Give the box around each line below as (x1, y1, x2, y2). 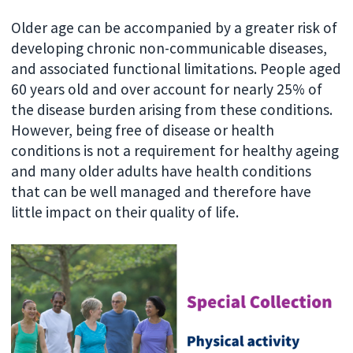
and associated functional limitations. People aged (11, 58, 342, 78)
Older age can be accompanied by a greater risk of (11, 17, 338, 37)
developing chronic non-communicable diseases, (11, 38, 328, 58)
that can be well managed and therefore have (11, 181, 312, 201)
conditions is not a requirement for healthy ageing (11, 140, 340, 160)
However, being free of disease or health (11, 120, 275, 139)
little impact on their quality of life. (11, 202, 240, 221)
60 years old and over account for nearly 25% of (11, 79, 323, 98)
